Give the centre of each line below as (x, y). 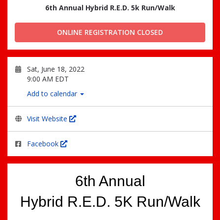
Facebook (44, 144)
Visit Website (48, 119)
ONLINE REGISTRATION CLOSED (110, 32)
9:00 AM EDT (48, 79)
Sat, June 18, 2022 (56, 69)
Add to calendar (53, 94)
